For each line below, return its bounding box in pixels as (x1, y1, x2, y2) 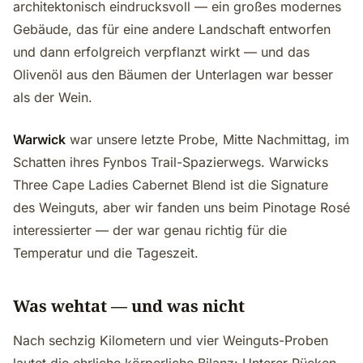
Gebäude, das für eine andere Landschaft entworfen (13, 21, 331, 37)
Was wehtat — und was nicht (13, 295, 245, 317)
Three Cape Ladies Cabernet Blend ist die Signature (13, 177, 328, 193)
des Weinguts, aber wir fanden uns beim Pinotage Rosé (13, 199, 350, 216)
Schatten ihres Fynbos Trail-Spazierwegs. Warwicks (13, 154, 328, 170)
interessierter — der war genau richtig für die (13, 222, 287, 238)
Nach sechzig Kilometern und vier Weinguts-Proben (13, 332, 328, 348)
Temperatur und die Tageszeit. (13, 245, 199, 261)
